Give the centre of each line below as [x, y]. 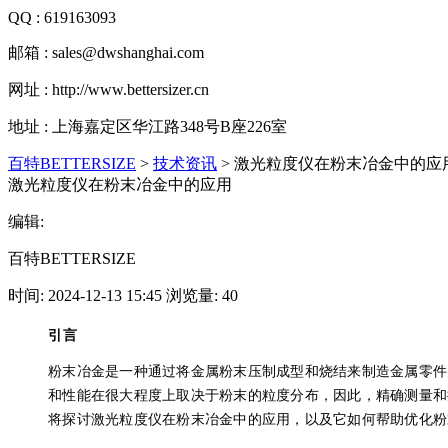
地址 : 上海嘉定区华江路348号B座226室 [147, 127]
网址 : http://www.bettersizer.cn [108, 90]
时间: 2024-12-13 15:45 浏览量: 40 [123, 296]
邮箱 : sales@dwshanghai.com [106, 53]
